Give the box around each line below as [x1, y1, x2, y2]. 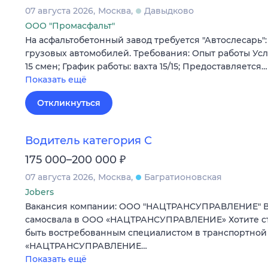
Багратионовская [144, 171, 222, 182]
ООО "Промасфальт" [25, 20, 115, 31]
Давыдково [144, 5, 194, 16]
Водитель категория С [25, 133, 152, 147]
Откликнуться [37, 97, 100, 108]
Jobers [25, 186, 54, 197]
